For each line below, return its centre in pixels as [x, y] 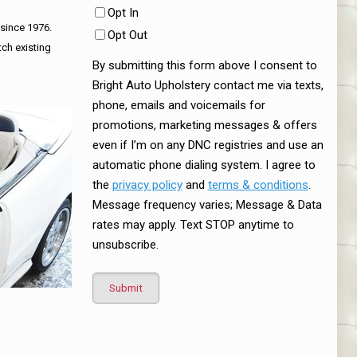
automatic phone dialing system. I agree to [204, 165]
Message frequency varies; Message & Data [207, 205]
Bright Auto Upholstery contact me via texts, [208, 86]
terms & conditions [258, 185]
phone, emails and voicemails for [178, 106]
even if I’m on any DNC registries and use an [208, 145]
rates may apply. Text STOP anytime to [193, 225]
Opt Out [127, 35]
